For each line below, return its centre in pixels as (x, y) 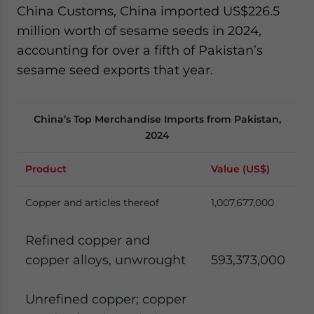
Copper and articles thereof (92, 203)
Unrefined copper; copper (106, 299)
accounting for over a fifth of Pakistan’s (140, 50)
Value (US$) (240, 169)
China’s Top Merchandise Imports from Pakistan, (157, 119)
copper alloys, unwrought (105, 260)
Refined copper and (88, 240)
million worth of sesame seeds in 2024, (139, 30)
